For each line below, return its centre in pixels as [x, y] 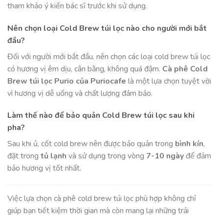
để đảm [197, 156]
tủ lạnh [54, 156]
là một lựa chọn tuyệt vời [169, 81]
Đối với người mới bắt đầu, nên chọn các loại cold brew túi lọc [109, 56]
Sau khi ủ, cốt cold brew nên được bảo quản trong [91, 144]
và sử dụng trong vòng [106, 156]
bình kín [189, 144]
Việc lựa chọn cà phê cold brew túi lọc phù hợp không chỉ [102, 199]
